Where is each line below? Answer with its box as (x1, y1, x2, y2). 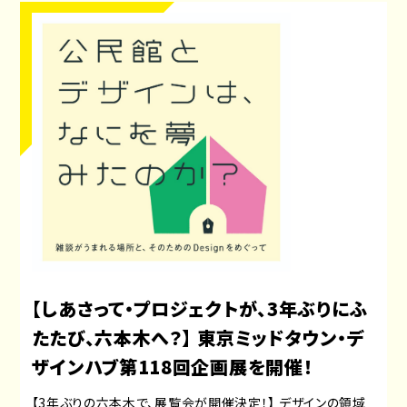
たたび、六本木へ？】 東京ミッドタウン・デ (31, 324, 365, 352)
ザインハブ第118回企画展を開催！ (31, 353, 313, 381)
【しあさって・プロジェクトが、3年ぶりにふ (31, 295, 368, 323)
